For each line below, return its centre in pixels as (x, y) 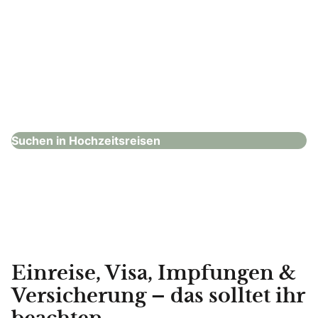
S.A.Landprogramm (83, 86)
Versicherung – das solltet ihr (158, 297)
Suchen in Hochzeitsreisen (86, 141)
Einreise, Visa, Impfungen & (154, 274)
